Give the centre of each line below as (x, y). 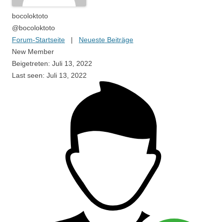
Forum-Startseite (38, 40)
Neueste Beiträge (106, 40)
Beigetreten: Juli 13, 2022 (52, 63)
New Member (33, 52)
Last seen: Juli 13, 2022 (49, 75)
